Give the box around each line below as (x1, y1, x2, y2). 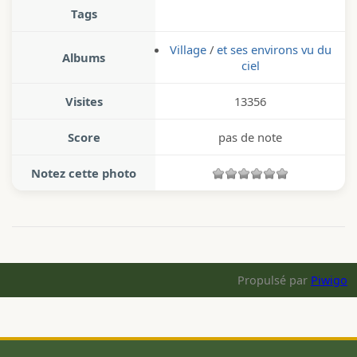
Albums (62, 49, 105, 65)
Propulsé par (237, 272, 311, 288)
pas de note (218, 128, 282, 145)
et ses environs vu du (216, 41, 331, 57)
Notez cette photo (31, 164, 136, 181)
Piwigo (311, 272, 347, 288)
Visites (65, 92, 103, 109)
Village (169, 41, 206, 57)
